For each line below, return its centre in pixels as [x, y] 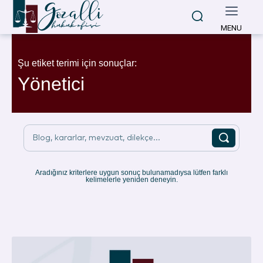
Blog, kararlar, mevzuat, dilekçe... [96, 138]
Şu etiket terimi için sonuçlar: [77, 63]
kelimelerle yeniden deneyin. [131, 180]
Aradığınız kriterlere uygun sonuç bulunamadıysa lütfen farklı [131, 173]
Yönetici [51, 84]
